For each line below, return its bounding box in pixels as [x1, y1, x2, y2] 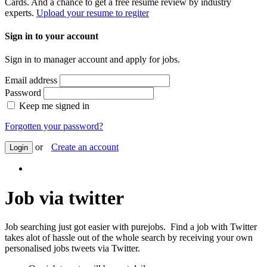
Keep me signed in [19, 101, 89, 111]
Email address [5, 75, 57, 86]
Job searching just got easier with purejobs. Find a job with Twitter [5, 221, 257, 232]
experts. [5, 7, 36, 18]
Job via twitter [5, 187, 124, 209]
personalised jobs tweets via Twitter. [5, 243, 140, 253]
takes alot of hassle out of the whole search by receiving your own [5, 232, 253, 243]
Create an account [51, 142, 119, 153]
